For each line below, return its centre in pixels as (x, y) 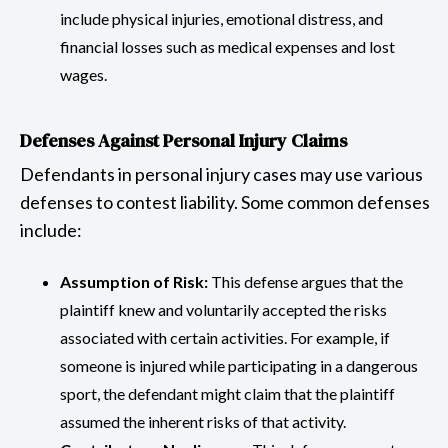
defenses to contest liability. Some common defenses (225, 201)
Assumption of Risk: (134, 281)
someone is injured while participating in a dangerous (239, 365)
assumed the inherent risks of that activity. (203, 421)
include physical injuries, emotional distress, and (221, 18)
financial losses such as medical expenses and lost (227, 46)
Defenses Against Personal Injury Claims (183, 140)
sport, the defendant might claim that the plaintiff (227, 393)
